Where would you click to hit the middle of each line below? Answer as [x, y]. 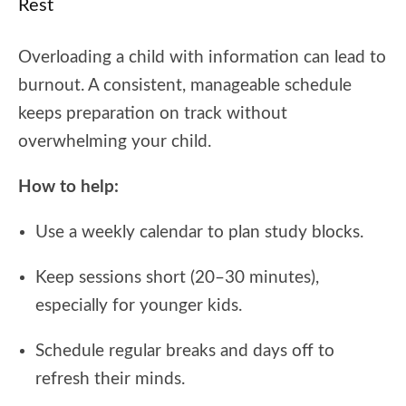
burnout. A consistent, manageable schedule [185, 85]
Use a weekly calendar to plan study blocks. [199, 232]
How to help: [68, 187]
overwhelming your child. [115, 141]
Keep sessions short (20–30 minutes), [177, 277]
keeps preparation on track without [153, 113]
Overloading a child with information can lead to [202, 57]
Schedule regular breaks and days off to [185, 351]
